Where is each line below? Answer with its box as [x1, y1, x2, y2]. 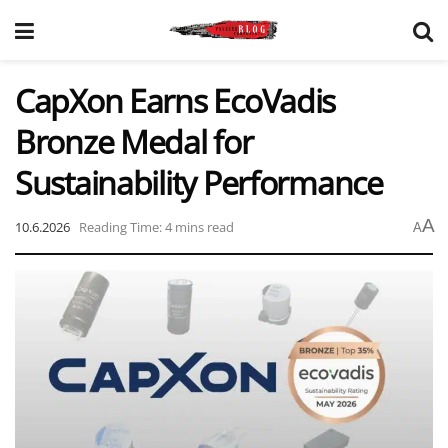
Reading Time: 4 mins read [79, 217, 234, 236]
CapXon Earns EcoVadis [15, 79, 336, 122]
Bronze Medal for [15, 120, 253, 163]
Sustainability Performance [15, 161, 383, 204]
